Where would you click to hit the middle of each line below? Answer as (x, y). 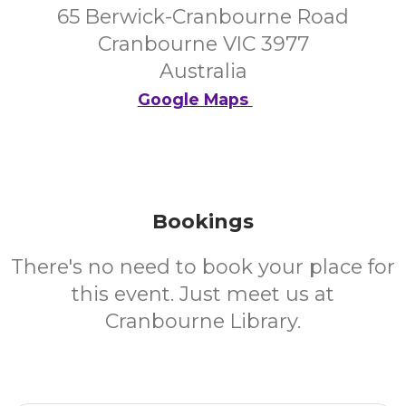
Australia (203, 71)
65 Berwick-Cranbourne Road (203, 17)
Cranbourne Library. (203, 321)
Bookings (203, 222)
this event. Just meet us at (203, 294)
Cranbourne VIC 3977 (203, 44)
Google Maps (193, 99)
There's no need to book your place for (203, 267)
